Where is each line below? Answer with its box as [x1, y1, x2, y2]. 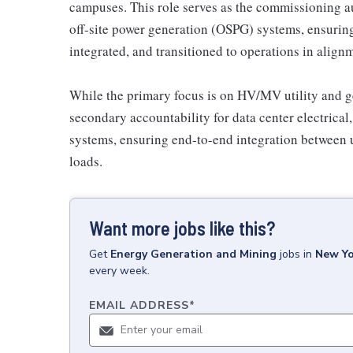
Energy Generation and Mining [110, 247, 277, 262]
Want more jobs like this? [89, 217, 275, 240]
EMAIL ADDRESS [89, 298, 189, 313]
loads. [69, 152, 102, 170]
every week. [89, 263, 150, 278]
